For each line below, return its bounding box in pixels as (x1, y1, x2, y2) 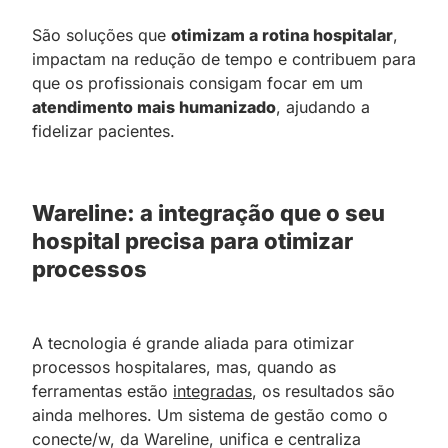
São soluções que (32, 24, 171, 45)
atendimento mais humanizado (32, 96, 276, 117)
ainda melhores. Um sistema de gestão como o (32, 404, 388, 425)
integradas (173, 380, 252, 401)
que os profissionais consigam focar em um (32, 72, 363, 93)
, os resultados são (252, 380, 395, 401)
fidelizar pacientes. (32, 120, 175, 141)
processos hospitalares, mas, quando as (32, 356, 336, 377)
